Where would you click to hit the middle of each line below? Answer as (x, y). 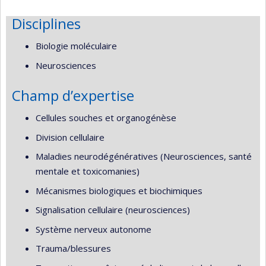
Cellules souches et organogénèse (106, 118)
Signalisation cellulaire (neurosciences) (113, 210)
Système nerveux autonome (94, 229)
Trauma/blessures (73, 248)
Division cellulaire (70, 137)
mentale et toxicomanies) (88, 171)
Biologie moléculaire (76, 46)
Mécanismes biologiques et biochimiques (119, 190)
